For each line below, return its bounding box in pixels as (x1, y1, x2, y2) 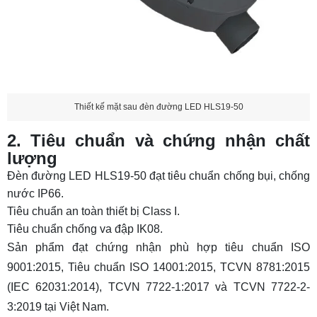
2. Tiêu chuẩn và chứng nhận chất (7, 130, 310, 150)
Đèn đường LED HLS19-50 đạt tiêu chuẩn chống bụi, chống (7, 169, 310, 182)
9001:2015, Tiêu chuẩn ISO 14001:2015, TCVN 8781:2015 (7, 260, 310, 273)
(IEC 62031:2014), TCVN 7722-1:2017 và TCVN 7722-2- (7, 280, 310, 293)
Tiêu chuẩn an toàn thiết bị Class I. (7, 204, 180, 217)
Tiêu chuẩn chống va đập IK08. (7, 222, 163, 235)
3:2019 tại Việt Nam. (7, 300, 109, 313)
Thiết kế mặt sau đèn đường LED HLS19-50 (74, 102, 243, 113)
